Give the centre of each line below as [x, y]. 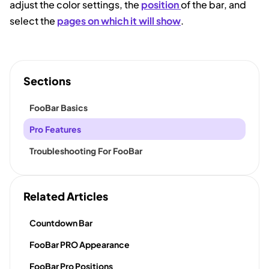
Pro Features [55, 129]
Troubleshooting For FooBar [86, 151]
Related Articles [66, 196]
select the [33, 21]
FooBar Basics [59, 108]
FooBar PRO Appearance [80, 245]
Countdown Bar [61, 223]
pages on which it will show [119, 21]
